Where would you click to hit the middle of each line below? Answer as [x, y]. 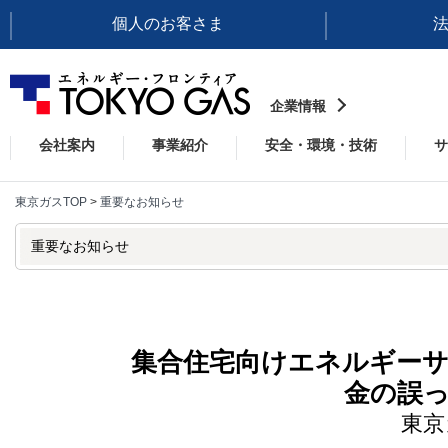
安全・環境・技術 [321, 145]
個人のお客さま [168, 23]
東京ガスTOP [51, 202]
